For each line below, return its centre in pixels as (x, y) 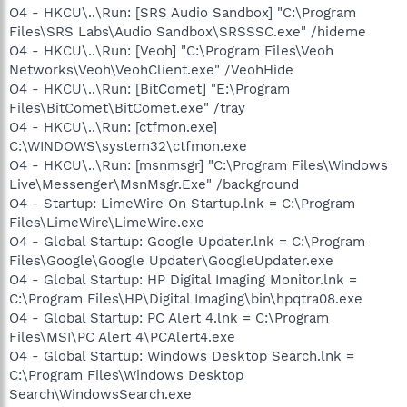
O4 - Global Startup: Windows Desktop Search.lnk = (182, 356)
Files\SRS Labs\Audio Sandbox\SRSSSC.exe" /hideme (188, 31)
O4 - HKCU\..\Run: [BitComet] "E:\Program (149, 89)
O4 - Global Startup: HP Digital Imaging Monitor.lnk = (183, 279)
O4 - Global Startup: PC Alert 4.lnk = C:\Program (169, 318)
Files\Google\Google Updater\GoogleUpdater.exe (171, 260)
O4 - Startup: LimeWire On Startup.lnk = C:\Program (182, 203)
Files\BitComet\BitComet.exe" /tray (127, 108)
